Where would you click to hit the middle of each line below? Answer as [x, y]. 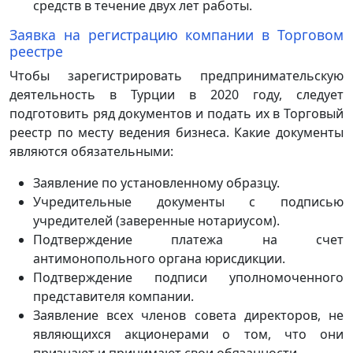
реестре [36, 51]
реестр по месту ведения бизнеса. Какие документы [176, 132]
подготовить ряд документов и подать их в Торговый [176, 113]
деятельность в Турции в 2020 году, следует [176, 94]
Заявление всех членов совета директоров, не [188, 315]
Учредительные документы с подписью [188, 201]
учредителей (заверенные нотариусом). [156, 220]
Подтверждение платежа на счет [188, 239]
